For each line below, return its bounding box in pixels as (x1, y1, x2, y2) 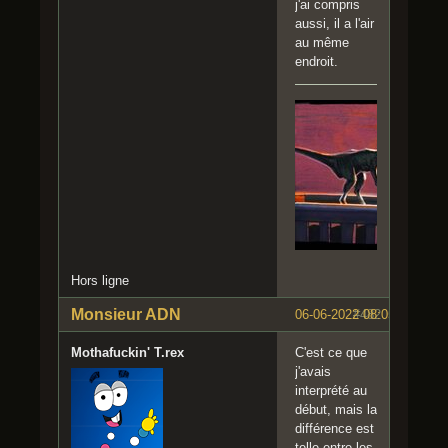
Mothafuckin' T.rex (71, 345, 184, 361)
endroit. (295, 54, 338, 70)
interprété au (295, 383, 367, 399)
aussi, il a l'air (295, 16, 374, 32)
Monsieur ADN (71, 306, 181, 324)
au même (295, 35, 349, 51)
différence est (295, 421, 374, 437)
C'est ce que (295, 345, 367, 361)
